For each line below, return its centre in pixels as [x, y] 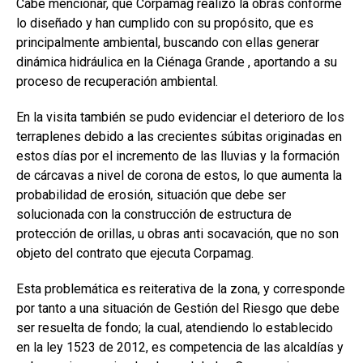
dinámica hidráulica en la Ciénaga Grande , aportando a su [177, 62]
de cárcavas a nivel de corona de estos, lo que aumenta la [179, 175]
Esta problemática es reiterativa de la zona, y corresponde [181, 289]
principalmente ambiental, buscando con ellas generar [168, 43]
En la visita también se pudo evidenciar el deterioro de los [180, 117]
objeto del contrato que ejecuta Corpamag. [135, 253]
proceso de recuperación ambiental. [117, 81]
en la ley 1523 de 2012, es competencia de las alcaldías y [180, 347]
